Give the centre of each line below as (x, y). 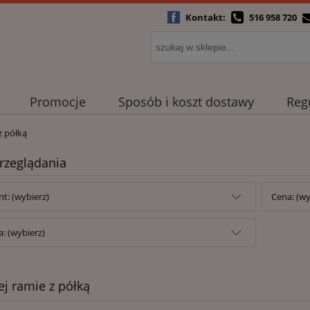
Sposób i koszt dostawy (186, 102)
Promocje (57, 102)
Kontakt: (207, 17)
